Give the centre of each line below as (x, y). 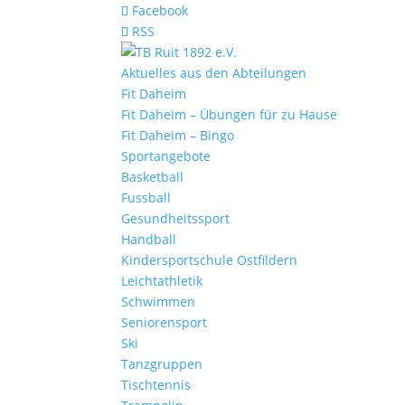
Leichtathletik (162, 281)
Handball (149, 239)
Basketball (153, 177)
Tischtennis (156, 385)
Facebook (160, 10)
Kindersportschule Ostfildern (210, 260)
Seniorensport (165, 322)
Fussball (146, 198)
